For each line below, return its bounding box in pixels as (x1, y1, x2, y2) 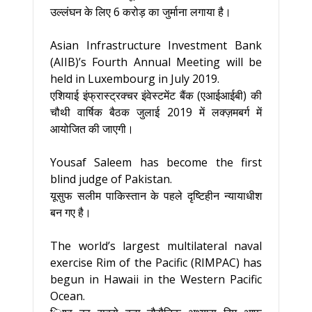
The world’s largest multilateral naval (50, 238, 262, 253)
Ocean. (50, 288, 85, 304)
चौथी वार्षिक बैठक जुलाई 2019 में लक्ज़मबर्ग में (50, 104, 262, 120)
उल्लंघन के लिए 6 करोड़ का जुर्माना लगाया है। (50, 4, 231, 19)
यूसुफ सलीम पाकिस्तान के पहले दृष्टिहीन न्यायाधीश (50, 188, 262, 203)
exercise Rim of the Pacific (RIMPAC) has (50, 255, 262, 270)
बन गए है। (50, 205, 91, 220)
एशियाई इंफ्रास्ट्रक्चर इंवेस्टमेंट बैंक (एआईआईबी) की (50, 88, 262, 103)
